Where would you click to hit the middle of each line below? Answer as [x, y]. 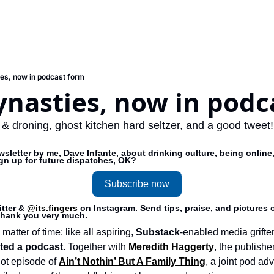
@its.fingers [52, 208]
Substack [158, 232]
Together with [98, 247]
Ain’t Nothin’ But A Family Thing [132, 261]
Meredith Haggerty [171, 247]
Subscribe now [137, 184]
